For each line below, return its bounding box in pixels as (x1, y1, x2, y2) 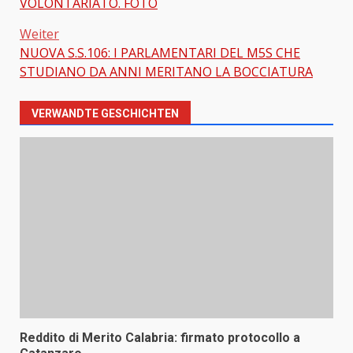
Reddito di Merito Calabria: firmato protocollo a (20, 330, 300, 346)
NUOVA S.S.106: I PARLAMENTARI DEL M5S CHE (20, 44, 300, 62)
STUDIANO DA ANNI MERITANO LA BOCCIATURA (20, 63, 313, 81)
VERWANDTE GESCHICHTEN (32, 107, 179, 121)
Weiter (20, 25, 59, 43)
